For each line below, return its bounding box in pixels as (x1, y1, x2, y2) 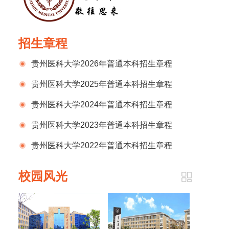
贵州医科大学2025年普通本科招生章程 (31, 80, 172, 88)
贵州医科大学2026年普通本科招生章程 (31, 59, 172, 68)
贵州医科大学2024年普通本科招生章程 (31, 100, 172, 109)
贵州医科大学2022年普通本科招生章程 (31, 141, 172, 150)
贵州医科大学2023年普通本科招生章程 (31, 121, 172, 129)
